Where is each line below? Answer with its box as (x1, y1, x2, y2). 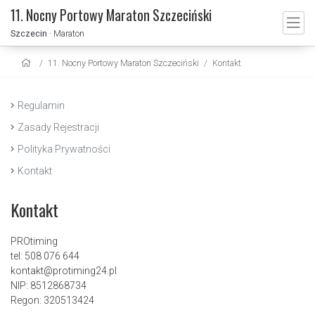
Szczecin (11, 27, 47, 39)
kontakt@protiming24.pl (11, 265, 117, 276)
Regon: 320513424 (11, 295, 94, 306)
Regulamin (18, 100, 65, 111)
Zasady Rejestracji (18, 122, 99, 133)
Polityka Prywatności (18, 143, 110, 155)
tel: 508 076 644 (11, 250, 79, 262)
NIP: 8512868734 (11, 280, 86, 291)
